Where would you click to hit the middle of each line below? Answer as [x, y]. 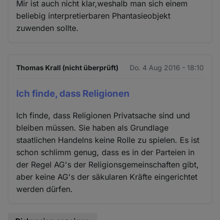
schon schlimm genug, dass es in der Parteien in [106, 152]
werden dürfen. [45, 189]
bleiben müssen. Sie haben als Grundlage [93, 128]
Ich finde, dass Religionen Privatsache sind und [103, 116]
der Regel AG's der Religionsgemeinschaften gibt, [108, 165]
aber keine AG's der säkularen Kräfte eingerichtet [107, 177]
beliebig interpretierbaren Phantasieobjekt [94, 15]
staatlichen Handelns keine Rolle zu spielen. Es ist [108, 140]
